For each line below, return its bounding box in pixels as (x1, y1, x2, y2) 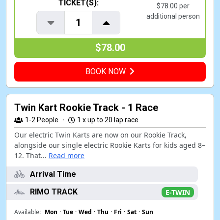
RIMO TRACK (30, 187, 78, 196)
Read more (49, 151, 84, 160)
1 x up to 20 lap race (77, 116, 138, 124)
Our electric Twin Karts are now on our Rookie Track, (14, 130, 187, 139)
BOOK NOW (85, 67, 126, 76)
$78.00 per (157, 2, 190, 10)
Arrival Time (30, 169, 76, 179)
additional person (146, 12, 200, 20)
